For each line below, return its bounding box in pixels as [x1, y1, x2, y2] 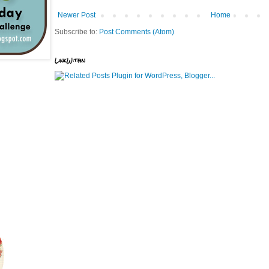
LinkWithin [55, 54, 85, 66]
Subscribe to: [55, 27, 99, 36]
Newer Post [58, 10, 95, 19]
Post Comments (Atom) [99, 27, 174, 36]
